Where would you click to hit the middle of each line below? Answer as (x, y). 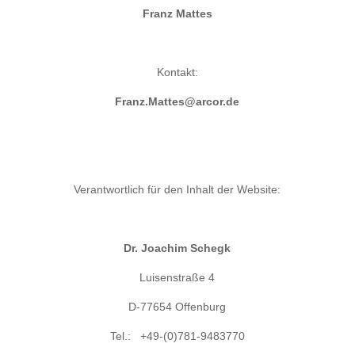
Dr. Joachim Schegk (177, 248)
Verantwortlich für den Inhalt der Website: (177, 189)
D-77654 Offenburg (177, 307)
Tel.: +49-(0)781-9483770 (177, 336)
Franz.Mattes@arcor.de (177, 101)
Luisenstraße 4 (177, 277)
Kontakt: (177, 72)
